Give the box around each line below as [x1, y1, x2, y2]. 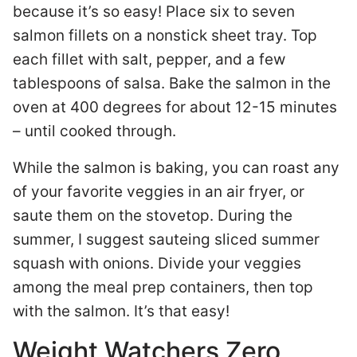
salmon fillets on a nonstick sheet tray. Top [13, 26, 317, 45]
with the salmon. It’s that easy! [13, 302, 233, 320]
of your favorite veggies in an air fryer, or [13, 182, 304, 201]
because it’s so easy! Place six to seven [13, 2, 295, 21]
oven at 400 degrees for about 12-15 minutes [13, 98, 337, 116]
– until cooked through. [13, 122, 180, 140]
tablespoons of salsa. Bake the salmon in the [13, 74, 331, 92]
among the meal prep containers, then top [13, 278, 313, 296]
